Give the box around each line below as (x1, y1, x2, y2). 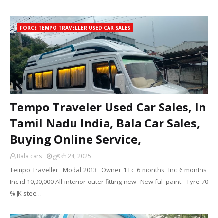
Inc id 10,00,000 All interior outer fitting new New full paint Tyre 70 (10, 177, 208, 186)
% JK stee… (10, 189, 42, 198)
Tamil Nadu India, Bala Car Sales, (10, 115, 200, 131)
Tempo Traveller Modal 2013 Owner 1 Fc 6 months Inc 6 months (10, 165, 208, 174)
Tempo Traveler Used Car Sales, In (10, 99, 206, 115)
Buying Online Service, (10, 131, 141, 147)
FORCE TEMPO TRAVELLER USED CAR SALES (20, 24, 130, 31)
